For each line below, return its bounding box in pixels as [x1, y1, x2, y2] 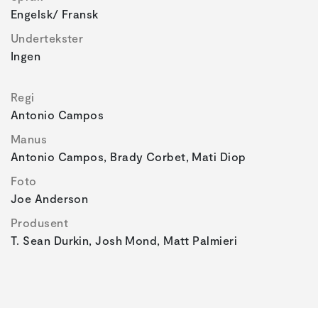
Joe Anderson [11, 192, 89, 206]
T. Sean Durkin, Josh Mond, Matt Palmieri [11, 234, 237, 248]
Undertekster [11, 31, 84, 45]
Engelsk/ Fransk [11, 7, 99, 21]
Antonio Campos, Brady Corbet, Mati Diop [11, 150, 246, 164]
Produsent [11, 216, 69, 230]
